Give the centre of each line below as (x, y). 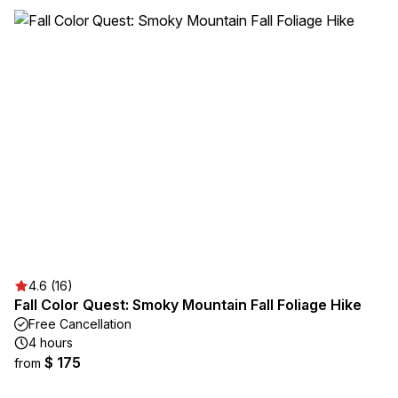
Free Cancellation (80, 324)
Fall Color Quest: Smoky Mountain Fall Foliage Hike (188, 305)
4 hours (51, 342)
